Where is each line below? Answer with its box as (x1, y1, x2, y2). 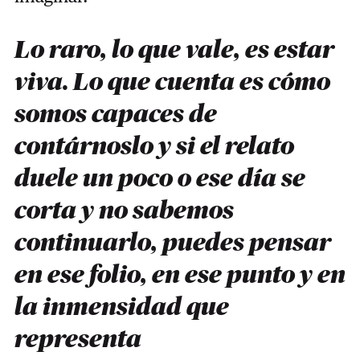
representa (14, 326, 141, 352)
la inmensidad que (14, 294, 229, 320)
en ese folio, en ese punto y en (14, 262, 346, 288)
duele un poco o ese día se (14, 166, 305, 191)
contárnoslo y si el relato (14, 133, 294, 159)
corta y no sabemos (14, 198, 234, 223)
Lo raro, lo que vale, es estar (14, 37, 333, 63)
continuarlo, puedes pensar (14, 230, 330, 256)
